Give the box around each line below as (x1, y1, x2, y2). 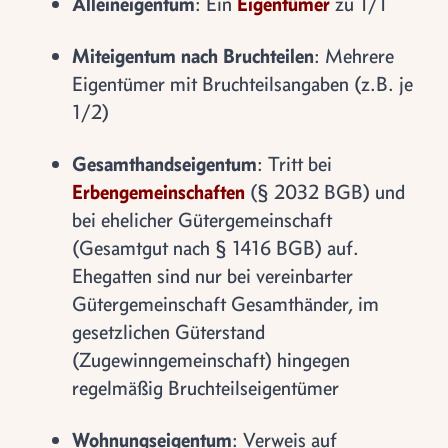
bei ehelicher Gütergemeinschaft (72, 207, 332, 232)
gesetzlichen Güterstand (72, 319, 265, 344)
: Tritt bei (257, 151, 332, 176)
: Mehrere (314, 43, 394, 68)
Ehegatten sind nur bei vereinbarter (72, 263, 353, 288)
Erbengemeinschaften (72, 179, 245, 204)
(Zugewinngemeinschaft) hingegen (72, 347, 350, 372)
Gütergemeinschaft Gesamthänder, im (72, 291, 379, 316)
